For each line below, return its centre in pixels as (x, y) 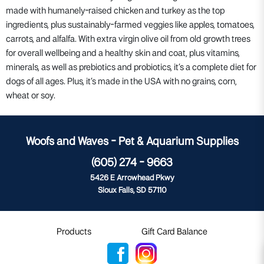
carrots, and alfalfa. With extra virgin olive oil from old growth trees (128, 39)
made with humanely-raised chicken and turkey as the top (115, 11)
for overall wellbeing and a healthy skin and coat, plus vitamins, (123, 53)
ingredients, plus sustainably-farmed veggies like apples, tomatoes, (130, 25)
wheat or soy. (31, 96)
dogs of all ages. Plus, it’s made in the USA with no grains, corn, (121, 82)
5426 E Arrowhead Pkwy (132, 178)
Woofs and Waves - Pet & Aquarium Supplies (132, 142)
